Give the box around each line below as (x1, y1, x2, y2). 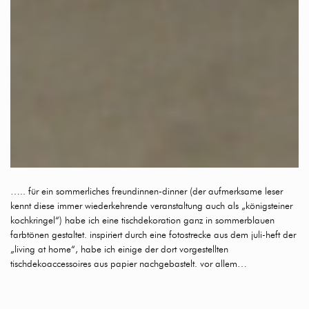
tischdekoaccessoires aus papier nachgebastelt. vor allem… (10, 259, 247, 269)
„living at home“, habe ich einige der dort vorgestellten (10, 244, 228, 255)
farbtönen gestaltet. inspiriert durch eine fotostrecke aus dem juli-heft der (10, 230, 296, 240)
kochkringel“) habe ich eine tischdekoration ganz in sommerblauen (10, 215, 275, 226)
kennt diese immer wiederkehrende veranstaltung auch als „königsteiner (10, 201, 292, 211)
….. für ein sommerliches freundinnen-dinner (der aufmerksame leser (10, 186, 283, 197)
